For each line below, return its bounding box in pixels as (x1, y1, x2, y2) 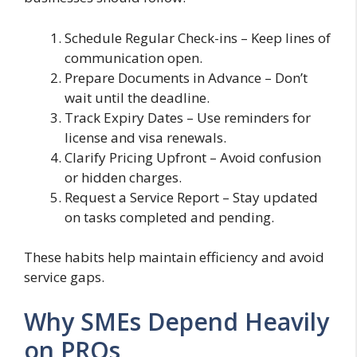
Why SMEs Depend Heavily (24, 304, 329, 338)
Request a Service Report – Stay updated (65, 187, 318, 206)
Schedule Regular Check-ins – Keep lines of (65, 28, 331, 47)
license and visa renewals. (65, 127, 226, 147)
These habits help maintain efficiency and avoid (24, 248, 324, 267)
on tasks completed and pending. (65, 207, 274, 226)
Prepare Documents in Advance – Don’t (65, 68, 308, 87)
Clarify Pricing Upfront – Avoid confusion (65, 147, 321, 167)
